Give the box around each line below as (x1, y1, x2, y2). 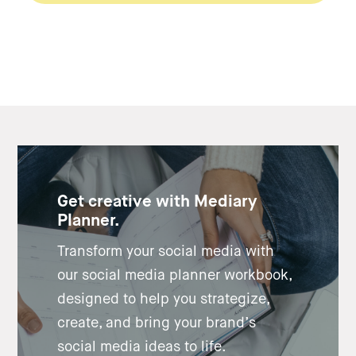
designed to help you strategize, (57, 291, 270, 308)
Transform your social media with (57, 243, 275, 260)
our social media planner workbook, (57, 267, 292, 284)
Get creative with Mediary (57, 194, 258, 211)
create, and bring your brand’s (57, 315, 257, 331)
